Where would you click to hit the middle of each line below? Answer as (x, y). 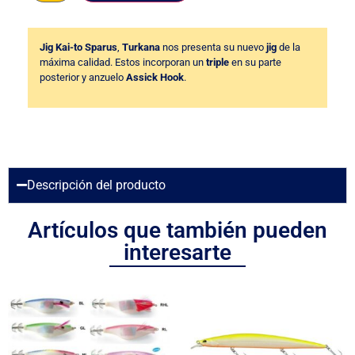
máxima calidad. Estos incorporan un (122, 62)
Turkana (140, 47)
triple (216, 62)
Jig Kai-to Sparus (78, 47)
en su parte (255, 62)
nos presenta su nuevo (212, 47)
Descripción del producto (96, 185)
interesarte (177, 252)
